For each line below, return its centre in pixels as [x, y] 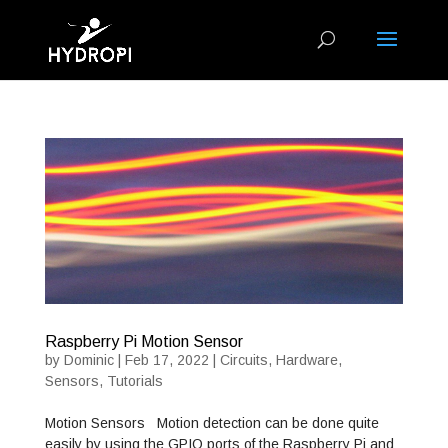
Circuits [243, 359]
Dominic [88, 359]
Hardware [306, 359]
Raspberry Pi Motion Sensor [143, 341]
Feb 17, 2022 [166, 359]
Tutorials [134, 380]
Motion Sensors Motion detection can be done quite [211, 422]
